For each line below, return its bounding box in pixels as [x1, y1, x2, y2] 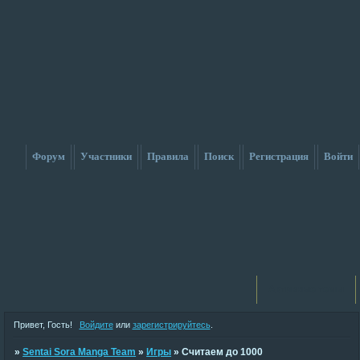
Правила [146, 150, 189, 162]
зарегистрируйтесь [132, 319, 211, 329]
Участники [80, 150, 132, 162]
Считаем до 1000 [182, 346, 264, 358]
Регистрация [248, 150, 309, 162]
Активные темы [268, 284, 344, 295]
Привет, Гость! [14, 319, 72, 329]
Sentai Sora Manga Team [22, 346, 137, 358]
